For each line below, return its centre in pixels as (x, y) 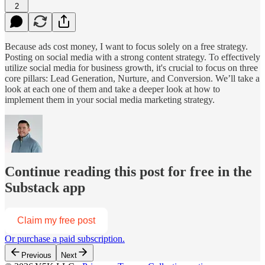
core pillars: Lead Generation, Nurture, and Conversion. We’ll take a (132, 78)
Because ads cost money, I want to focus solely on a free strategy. (126, 46)
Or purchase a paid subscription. (65, 239)
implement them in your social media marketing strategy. (110, 99)
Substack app (45, 188)
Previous (36, 256)
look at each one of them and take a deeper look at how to (112, 89)
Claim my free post (56, 221)
